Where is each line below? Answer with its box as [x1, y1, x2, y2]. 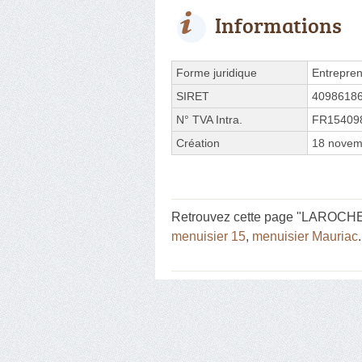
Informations [215, 10, 342, 40]
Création [176, 136, 220, 149]
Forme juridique [176, 65, 257, 79]
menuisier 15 [171, 229, 246, 243]
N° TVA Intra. [176, 112, 242, 126]
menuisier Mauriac [252, 229, 358, 243]
